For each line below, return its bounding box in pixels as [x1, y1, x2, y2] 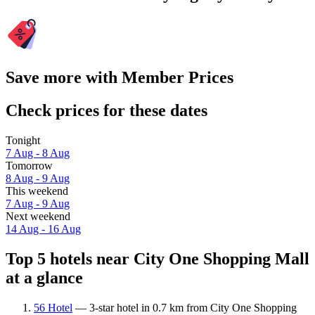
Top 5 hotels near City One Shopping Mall [6, 249, 309, 268]
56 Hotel [34, 301, 72, 314]
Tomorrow [6, 160, 53, 172]
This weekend [6, 185, 68, 198]
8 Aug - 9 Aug [6, 172, 70, 185]
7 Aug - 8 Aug [6, 147, 70, 160]
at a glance [6, 268, 83, 287]
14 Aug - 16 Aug [6, 223, 81, 236]
